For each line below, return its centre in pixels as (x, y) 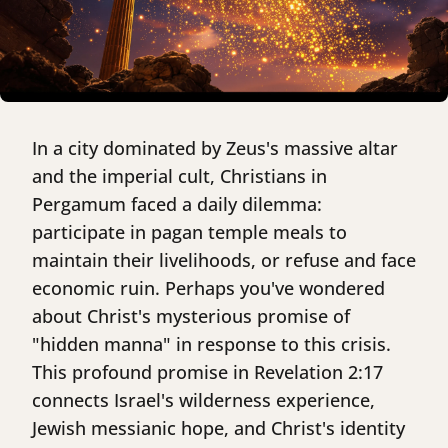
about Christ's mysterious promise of (191, 316)
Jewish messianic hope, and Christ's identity (218, 428)
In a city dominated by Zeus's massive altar (215, 148)
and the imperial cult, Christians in (179, 176)
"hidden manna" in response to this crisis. (211, 344)
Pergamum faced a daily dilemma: (177, 204)
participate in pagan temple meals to (189, 232)
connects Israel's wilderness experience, (203, 400)
